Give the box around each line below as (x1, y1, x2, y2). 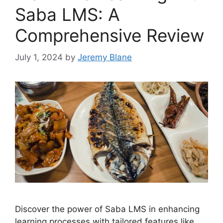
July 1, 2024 (15, 52, 63, 63)
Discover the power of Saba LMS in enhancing (15, 204, 200, 214)
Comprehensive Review (15, 24, 204, 46)
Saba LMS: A (15, 3, 120, 25)
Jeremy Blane (78, 52, 132, 63)
